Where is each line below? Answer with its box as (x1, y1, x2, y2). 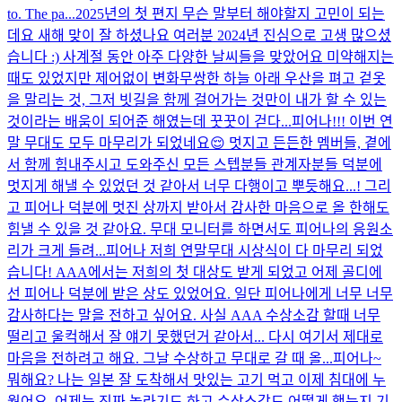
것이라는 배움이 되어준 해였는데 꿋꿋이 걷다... (7, 113, 292, 129)
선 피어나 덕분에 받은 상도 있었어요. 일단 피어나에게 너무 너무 (7, 285, 393, 301)
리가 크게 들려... (7, 242, 106, 258)
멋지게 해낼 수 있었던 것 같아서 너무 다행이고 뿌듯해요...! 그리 (7, 178, 391, 194)
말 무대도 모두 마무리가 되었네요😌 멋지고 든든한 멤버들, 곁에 (7, 135, 391, 151)
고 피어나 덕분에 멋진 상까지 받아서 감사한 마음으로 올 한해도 (7, 199, 389, 215)
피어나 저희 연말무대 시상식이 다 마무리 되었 (106, 242, 383, 258)
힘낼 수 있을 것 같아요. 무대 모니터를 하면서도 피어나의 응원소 (7, 221, 393, 237)
